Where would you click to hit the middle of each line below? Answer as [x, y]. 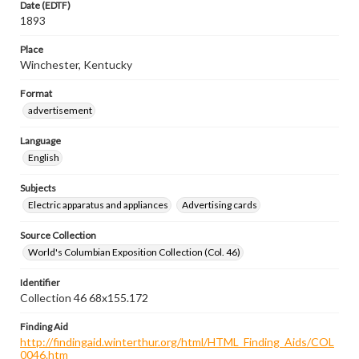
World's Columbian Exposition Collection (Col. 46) [134, 252]
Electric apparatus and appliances [98, 205]
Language [40, 141]
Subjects [38, 188]
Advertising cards [220, 205]
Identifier [40, 282]
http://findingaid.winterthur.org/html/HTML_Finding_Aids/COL [177, 342]
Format [36, 93]
